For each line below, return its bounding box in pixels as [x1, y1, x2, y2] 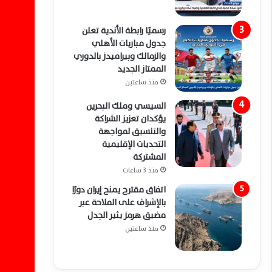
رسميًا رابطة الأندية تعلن [82, 24, 166, 38]
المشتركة [133, 150, 166, 164]
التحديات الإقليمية [102, 137, 166, 151]
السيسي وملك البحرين [86, 99, 166, 113]
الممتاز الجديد [117, 62, 166, 76]
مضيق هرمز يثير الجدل [87, 208, 166, 222]
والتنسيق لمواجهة [98, 124, 166, 138]
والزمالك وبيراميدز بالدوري [73, 49, 166, 63]
